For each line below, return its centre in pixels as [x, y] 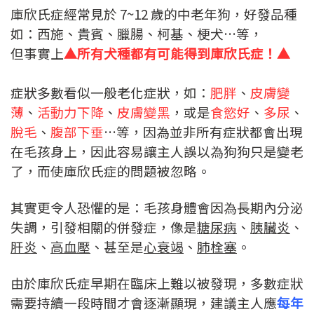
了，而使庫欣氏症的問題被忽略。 [110, 171]
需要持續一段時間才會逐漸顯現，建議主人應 [144, 303]
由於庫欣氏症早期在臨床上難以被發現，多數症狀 [157, 283]
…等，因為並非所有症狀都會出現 [203, 132]
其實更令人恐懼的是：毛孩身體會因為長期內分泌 [157, 207]
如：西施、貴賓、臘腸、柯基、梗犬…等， [137, 34]
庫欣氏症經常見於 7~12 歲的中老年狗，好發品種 [154, 14]
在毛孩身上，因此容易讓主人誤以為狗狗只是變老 [157, 151]
